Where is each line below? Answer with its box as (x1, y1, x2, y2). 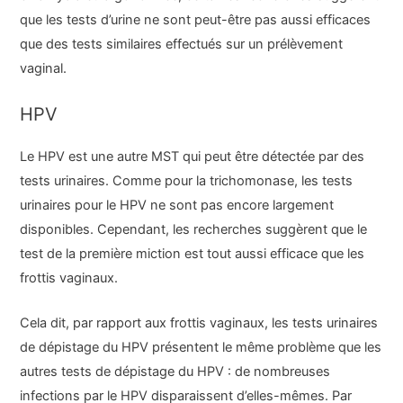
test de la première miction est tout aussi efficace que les (20, 245, 365, 262)
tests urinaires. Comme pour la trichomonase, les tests (20, 172, 354, 189)
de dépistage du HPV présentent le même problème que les (20, 339, 382, 356)
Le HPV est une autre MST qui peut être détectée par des (20, 148, 365, 165)
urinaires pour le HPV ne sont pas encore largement (20, 196, 335, 213)
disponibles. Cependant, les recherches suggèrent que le (20, 220, 368, 237)
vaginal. (20, 59, 67, 76)
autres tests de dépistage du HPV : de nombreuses (20, 363, 331, 381)
